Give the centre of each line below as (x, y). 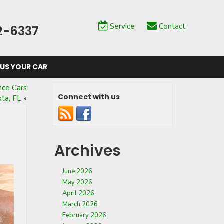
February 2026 (84, 215)
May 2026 (77, 182)
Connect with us (89, 97)
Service (122, 26)
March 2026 (80, 204)
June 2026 (77, 171)
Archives (88, 151)
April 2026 (78, 193)
